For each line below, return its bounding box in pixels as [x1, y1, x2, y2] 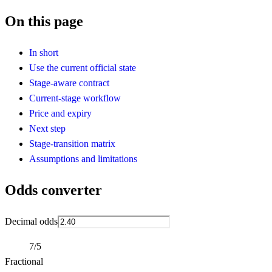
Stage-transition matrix [29, 138, 115, 149]
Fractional [5, 256, 43, 267]
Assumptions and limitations [29, 153, 137, 164]
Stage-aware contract [29, 77, 109, 88]
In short [29, 47, 58, 58]
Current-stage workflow [29, 92, 121, 103]
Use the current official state [29, 62, 136, 73]
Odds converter [5, 182, 102, 198]
